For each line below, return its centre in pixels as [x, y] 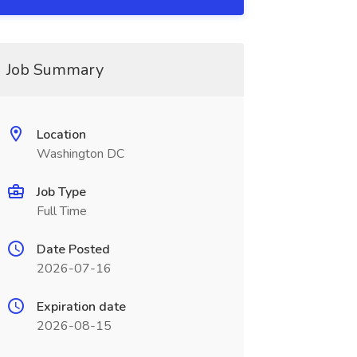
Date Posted [73, 249]
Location [61, 135]
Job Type [61, 192]
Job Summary [55, 70]
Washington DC [80, 154]
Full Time [61, 211]
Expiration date [81, 307]
